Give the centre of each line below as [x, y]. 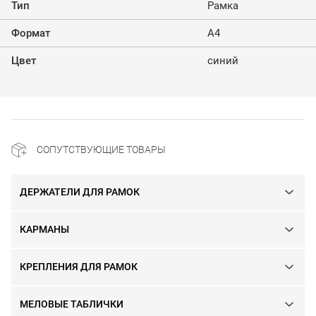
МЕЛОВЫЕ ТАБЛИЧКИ [72, 304]
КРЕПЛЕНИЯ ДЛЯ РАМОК [79, 266]
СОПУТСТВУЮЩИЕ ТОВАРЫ [101, 149]
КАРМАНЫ [44, 229]
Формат [31, 33]
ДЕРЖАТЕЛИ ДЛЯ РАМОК [80, 192]
